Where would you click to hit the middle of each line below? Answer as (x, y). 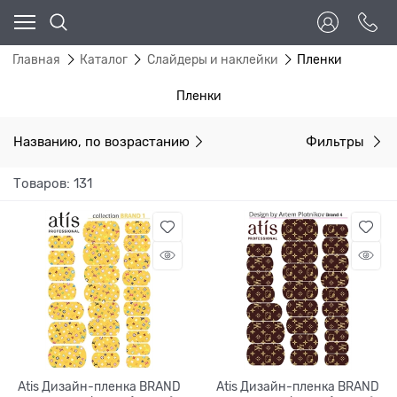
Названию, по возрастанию (101, 141)
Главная (36, 60)
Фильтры (337, 141)
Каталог (103, 60)
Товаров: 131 (53, 183)
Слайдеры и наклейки (212, 60)
